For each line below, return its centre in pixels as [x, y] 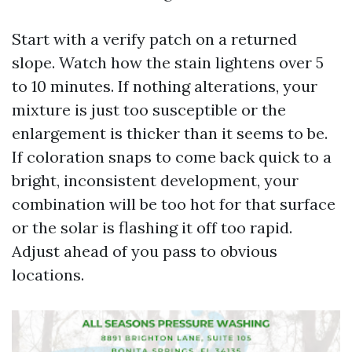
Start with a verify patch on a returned [154, 39]
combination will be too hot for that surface [174, 204]
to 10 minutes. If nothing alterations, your [165, 86]
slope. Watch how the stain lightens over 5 [168, 62]
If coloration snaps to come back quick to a [172, 157]
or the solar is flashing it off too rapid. [152, 227]
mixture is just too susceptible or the [149, 110]
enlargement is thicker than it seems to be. [170, 133]
